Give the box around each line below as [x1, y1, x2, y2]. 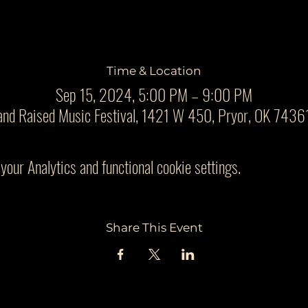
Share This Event [105, 221, 203, 235]
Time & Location [107, 63, 201, 78]
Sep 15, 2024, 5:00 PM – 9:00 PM [56, 82, 252, 107]
